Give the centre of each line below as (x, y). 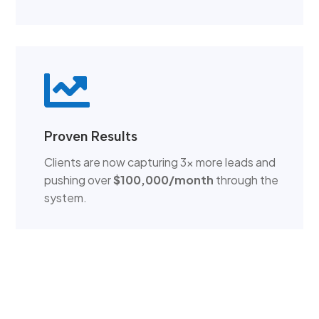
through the (246, 179)
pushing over (79, 179)
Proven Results (91, 136)
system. (66, 197)
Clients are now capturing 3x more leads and (160, 162)
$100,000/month (164, 179)
